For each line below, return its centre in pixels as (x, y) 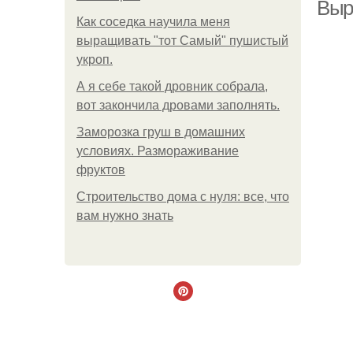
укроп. (95, 59)
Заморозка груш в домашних (161, 132)
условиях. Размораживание (158, 151)
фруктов (101, 170)
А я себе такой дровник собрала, (172, 86)
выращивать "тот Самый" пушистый (182, 41)
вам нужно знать (125, 216)
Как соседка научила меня (153, 22)
